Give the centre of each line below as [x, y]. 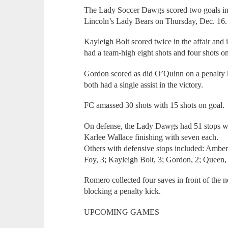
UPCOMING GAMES [122, 212]
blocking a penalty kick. [123, 191]
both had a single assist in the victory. [144, 84]
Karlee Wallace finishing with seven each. [151, 137]
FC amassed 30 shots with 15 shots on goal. [154, 105]
